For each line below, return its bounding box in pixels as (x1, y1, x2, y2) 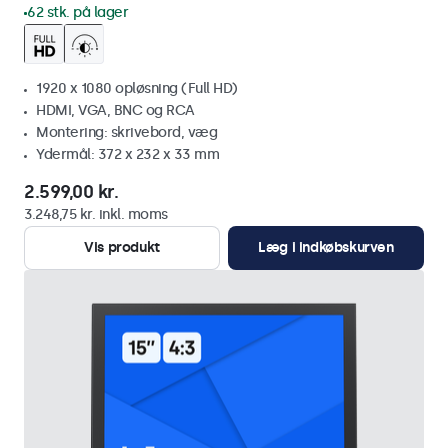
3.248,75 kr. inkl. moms (24, 206, 168, 223)
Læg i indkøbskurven (258, 239, 394, 256)
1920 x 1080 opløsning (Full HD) (36, 80, 238, 97)
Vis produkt (84, 239, 160, 256)
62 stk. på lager (27, 4, 128, 21)
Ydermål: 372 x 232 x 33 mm (36, 146, 219, 163)
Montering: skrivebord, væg (36, 124, 217, 141)
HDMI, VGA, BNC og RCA (36, 102, 195, 119)
